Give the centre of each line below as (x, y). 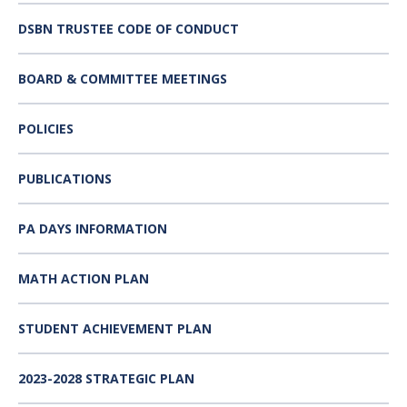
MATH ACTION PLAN (84, 278)
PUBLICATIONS (65, 178)
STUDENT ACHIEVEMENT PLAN (115, 328)
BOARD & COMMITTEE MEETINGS (123, 78)
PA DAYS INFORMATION (93, 228)
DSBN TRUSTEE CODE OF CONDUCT (129, 28)
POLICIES (46, 128)
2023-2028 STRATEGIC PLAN (106, 378)
